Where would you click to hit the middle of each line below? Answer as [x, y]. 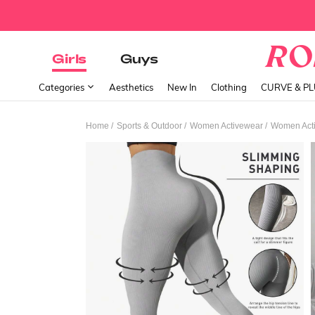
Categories [63, 87]
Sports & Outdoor [149, 126]
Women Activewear [226, 126]
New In [182, 87]
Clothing [229, 87]
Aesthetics [131, 87]
